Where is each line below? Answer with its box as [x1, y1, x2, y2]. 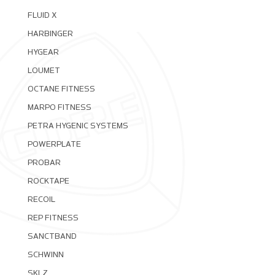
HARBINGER [27, 29, 73, 39]
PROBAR [27, 158, 61, 168]
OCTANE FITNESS [27, 85, 95, 94]
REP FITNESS [27, 214, 79, 223]
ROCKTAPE [27, 177, 69, 186]
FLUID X [27, 11, 56, 20]
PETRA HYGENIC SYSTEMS [27, 122, 128, 131]
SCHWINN [27, 250, 64, 260]
